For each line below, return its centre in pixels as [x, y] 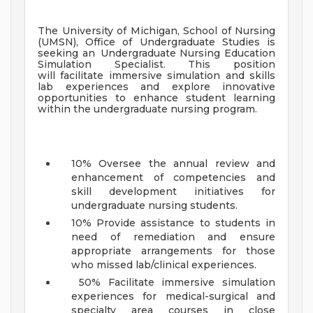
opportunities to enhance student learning [156, 98]
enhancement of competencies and [173, 178]
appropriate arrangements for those [173, 251]
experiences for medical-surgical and [173, 297]
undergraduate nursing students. [154, 206]
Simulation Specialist [101, 65]
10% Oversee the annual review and [173, 164]
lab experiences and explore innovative [156, 87]
